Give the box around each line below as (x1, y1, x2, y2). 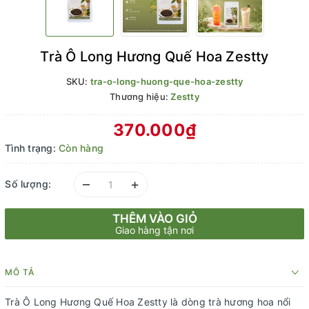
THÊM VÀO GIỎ (112, 212, 197, 226)
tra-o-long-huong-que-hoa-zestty (90, 76, 243, 88)
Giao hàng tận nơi (115, 224, 194, 237)
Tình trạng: (5, 142, 56, 154)
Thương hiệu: (110, 91, 171, 103)
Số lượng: (5, 177, 52, 190)
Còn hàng (59, 142, 103, 154)
